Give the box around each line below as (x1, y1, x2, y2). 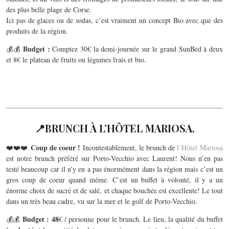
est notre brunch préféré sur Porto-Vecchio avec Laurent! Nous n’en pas (6, 153, 223, 164)
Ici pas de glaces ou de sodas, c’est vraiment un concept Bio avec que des (6, 15, 223, 26)
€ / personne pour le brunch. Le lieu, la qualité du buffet (58, 214, 223, 224)
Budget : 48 (22, 214, 59, 225)
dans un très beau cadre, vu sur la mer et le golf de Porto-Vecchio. (6, 196, 197, 207)
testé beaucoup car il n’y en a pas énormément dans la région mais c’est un (6, 164, 223, 174)
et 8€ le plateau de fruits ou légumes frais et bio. (6, 55, 146, 65)
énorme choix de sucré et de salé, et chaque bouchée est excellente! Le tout (6, 186, 223, 196)
